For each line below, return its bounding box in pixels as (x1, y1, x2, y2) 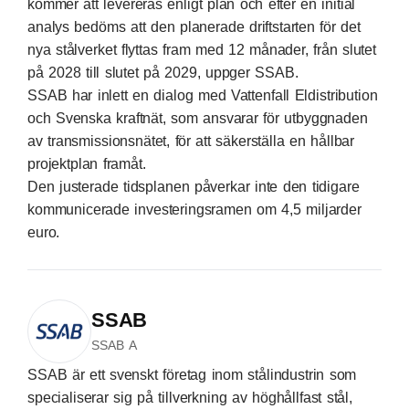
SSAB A (91, 338, 137, 352)
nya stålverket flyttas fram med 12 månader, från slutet (27, 42, 376, 58)
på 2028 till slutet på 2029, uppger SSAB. (27, 65, 299, 80)
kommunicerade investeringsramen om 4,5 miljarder (27, 202, 362, 217)
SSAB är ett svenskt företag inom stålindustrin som (27, 367, 357, 383)
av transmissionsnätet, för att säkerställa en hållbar (27, 133, 355, 149)
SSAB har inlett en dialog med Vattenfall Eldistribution (27, 88, 378, 103)
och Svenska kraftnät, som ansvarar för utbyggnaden (27, 110, 368, 126)
